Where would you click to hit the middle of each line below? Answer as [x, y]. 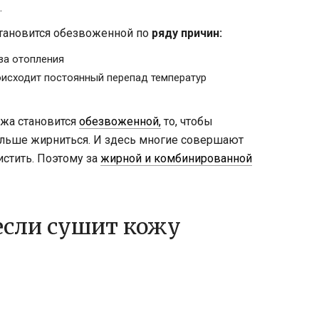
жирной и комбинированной [176, 158]
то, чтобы [187, 121]
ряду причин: [187, 33]
